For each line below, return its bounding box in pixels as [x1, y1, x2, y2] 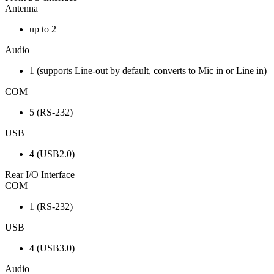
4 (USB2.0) [29, 149, 75, 160]
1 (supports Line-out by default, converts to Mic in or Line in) [29, 65, 267, 76]
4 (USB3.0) [29, 243, 75, 254]
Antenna [5, 3, 38, 14]
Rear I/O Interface [5, 169, 75, 180]
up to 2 [29, 24, 56, 35]
